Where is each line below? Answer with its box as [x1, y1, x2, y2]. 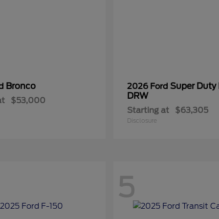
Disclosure [127, 117, 157, 124]
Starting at [127, 106, 169, 115]
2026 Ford [127, 82, 170, 91]
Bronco [6, 81, 36, 91]
